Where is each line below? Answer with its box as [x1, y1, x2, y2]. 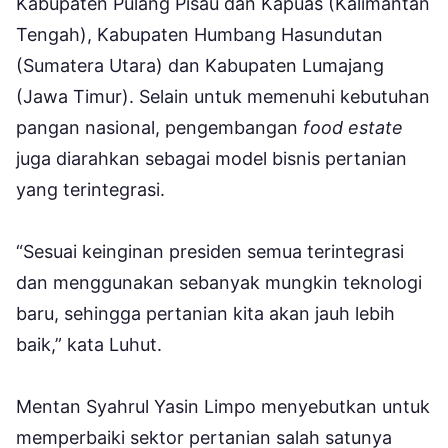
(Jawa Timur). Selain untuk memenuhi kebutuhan [16, 85, 430, 107]
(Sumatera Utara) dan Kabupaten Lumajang [16, 54, 384, 76]
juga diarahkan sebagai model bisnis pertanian [16, 147, 407, 169]
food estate [303, 116, 403, 138]
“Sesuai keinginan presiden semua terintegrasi [16, 240, 404, 262]
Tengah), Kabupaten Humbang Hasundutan [16, 23, 383, 45]
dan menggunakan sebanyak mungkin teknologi [16, 271, 422, 293]
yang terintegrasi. [16, 178, 165, 200]
